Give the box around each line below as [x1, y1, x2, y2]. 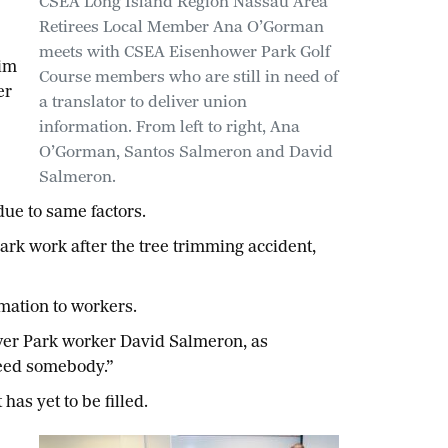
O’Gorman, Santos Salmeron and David [38, 145, 333, 162]
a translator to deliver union [38, 95, 247, 112]
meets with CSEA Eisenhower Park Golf [38, 45, 330, 62]
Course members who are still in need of [38, 70, 338, 87]
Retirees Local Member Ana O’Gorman [38, 20, 324, 37]
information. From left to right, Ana [38, 120, 300, 137]
